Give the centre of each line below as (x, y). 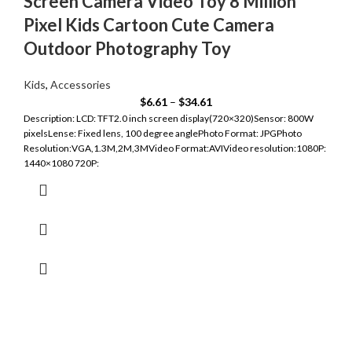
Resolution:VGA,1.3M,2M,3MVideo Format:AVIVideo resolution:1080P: (175, 148)
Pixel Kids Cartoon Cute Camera (149, 25)
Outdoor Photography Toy (127, 49)
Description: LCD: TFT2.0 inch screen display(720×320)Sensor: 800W (169, 119)
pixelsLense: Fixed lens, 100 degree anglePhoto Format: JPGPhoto (163, 134)
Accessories (81, 85)
